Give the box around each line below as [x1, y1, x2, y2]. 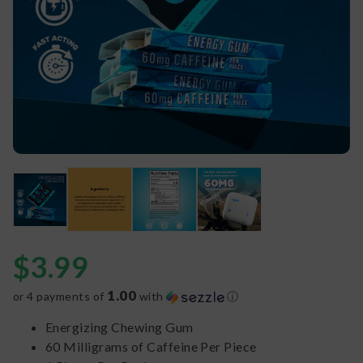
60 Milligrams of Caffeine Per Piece [45, 339, 257, 355]
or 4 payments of [13, 289, 108, 304]
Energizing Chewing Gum [45, 319, 194, 335]
